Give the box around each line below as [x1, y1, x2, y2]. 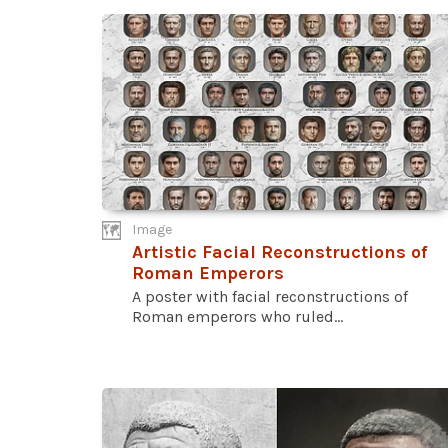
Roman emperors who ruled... [132, 307, 343, 327]
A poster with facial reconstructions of [132, 287, 408, 307]
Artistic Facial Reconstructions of [132, 241, 427, 264]
